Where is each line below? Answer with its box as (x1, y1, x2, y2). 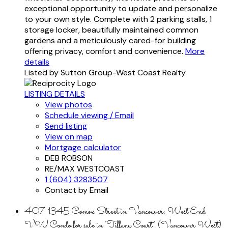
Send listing (45, 121, 87, 132)
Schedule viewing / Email (45, 110, 134, 121)
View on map (45, 131, 93, 142)
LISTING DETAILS (24, 89, 85, 100)
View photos (45, 99, 92, 110)
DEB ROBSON (45, 153, 93, 164)
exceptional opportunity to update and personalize (24, 3, 217, 14)
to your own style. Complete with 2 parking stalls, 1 (24, 14, 212, 25)
